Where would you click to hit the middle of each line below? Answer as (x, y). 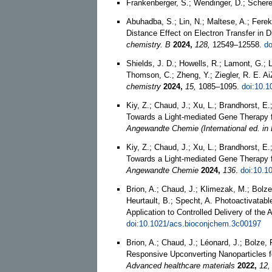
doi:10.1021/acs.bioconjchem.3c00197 (194, 223)
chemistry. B (148, 44)
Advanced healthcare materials (181, 265)
